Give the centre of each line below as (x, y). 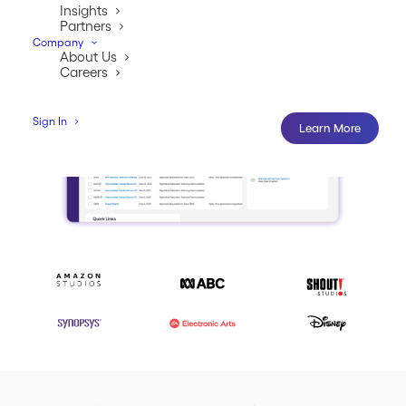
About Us (88, 57)
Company (58, 42)
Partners (86, 26)
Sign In (50, 121)
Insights (84, 10)
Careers (84, 72)
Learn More (330, 128)
